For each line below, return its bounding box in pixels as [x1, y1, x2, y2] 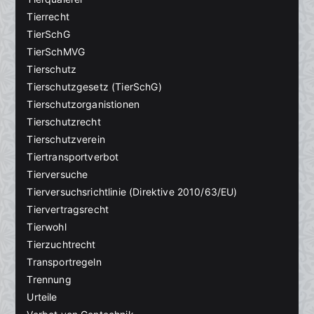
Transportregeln [27, 256, 102, 268]
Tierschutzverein [27, 133, 105, 146]
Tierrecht [27, 11, 69, 23]
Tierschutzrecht [27, 116, 101, 128]
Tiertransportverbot [27, 151, 119, 163]
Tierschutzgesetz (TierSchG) [27, 81, 162, 93]
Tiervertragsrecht [27, 203, 109, 216]
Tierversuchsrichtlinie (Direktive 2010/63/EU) [27, 186, 238, 198]
